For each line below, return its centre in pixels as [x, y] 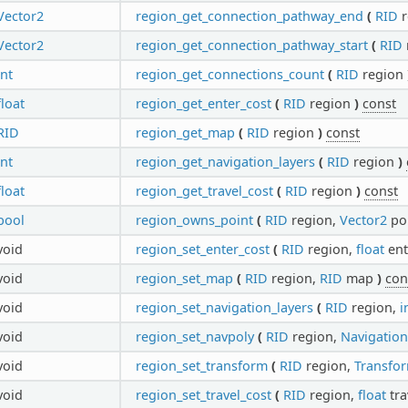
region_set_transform [201, 365]
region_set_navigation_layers [224, 307]
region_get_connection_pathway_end [249, 15]
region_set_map [184, 278]
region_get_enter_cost [203, 103]
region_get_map [185, 132]
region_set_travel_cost [203, 394]
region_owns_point [194, 219]
